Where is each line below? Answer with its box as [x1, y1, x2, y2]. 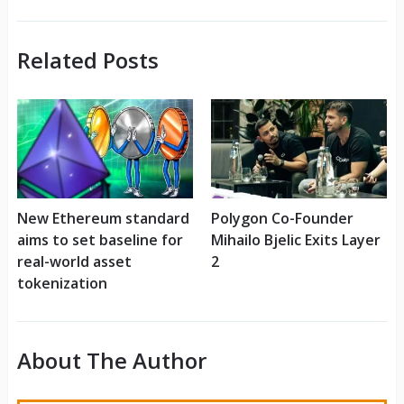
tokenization [16, 273, 107, 294]
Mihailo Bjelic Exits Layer [210, 230, 381, 251]
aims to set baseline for [16, 230, 183, 251]
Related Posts [16, 45, 159, 76]
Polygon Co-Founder [210, 208, 353, 229]
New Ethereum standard [16, 208, 189, 229]
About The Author [16, 345, 207, 376]
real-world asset [16, 252, 132, 272]
